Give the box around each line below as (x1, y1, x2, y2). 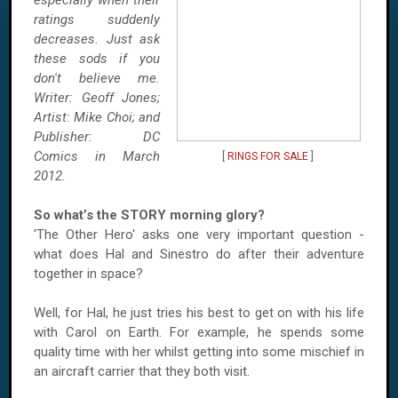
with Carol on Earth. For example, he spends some (34, 324, 364, 340)
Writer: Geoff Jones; (34, 90, 160, 106)
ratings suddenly (34, 12, 160, 28)
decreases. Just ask (34, 31, 160, 47)
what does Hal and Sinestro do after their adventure (34, 246, 364, 262)
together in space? (34, 266, 143, 282)
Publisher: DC (34, 129, 160, 145)
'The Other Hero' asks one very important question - (34, 227, 364, 243)
